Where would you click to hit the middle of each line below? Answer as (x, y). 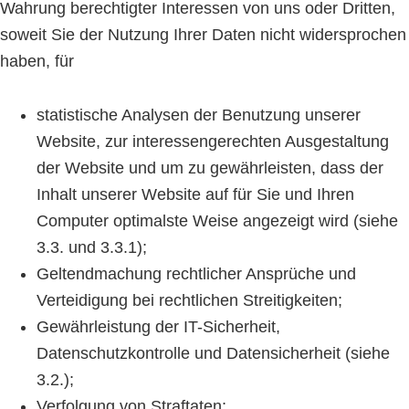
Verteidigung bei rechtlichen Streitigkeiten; (189, 300)
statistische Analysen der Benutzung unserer (199, 115)
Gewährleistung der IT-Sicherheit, (158, 327)
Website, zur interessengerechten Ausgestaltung (213, 142)
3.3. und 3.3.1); (92, 247)
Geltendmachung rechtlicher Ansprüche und (196, 274)
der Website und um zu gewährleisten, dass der (210, 168)
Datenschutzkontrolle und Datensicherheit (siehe (213, 353)
